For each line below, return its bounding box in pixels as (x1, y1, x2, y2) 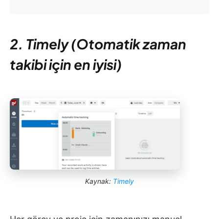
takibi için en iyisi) (10, 56, 122, 73)
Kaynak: (85, 176, 113, 185)
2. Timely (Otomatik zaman (10, 35, 186, 53)
